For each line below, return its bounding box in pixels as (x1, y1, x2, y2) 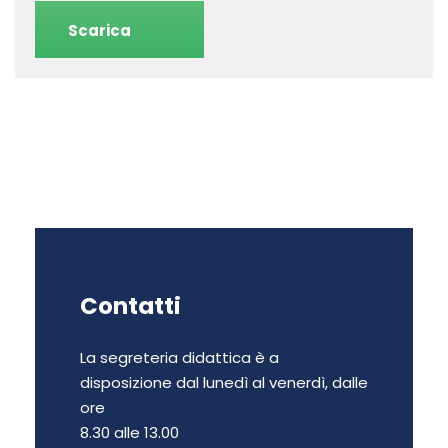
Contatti (80, 289, 181, 322)
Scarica (68, 19, 131, 41)
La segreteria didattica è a (80, 346, 279, 368)
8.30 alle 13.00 (80, 421, 179, 443)
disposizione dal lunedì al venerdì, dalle (80, 371, 368, 393)
